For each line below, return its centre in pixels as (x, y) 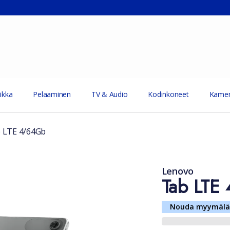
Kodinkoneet (168, 94)
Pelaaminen (52, 94)
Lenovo (178, 171)
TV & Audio (109, 94)
